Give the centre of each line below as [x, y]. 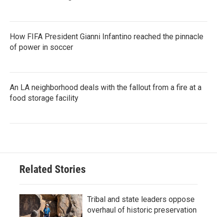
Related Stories [53, 169]
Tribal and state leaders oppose [141, 199]
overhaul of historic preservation [142, 210]
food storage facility [44, 98]
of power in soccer [41, 47]
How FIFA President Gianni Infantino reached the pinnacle [107, 36]
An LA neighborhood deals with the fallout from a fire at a [106, 87]
